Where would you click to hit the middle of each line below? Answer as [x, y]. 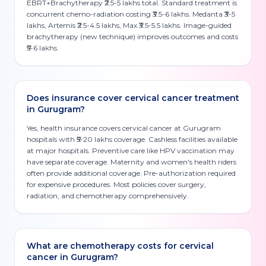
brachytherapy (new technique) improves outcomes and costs [132, 37]
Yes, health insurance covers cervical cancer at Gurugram [124, 128]
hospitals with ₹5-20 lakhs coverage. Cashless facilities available [132, 139]
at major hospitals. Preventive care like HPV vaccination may [131, 151]
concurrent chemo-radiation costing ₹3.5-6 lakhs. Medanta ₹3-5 [131, 14]
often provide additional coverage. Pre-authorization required [131, 173]
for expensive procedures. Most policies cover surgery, [116, 184]
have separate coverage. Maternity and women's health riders [132, 162]
